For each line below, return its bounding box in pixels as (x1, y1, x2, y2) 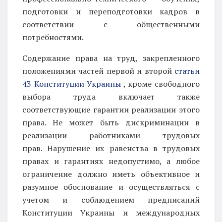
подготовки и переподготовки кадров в (22, 5, 200, 17)
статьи (174, 65, 200, 76)
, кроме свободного (121, 78, 200, 89)
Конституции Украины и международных (22, 207, 200, 218)
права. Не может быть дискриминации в (22, 116, 200, 128)
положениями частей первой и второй (22, 65, 174, 76)
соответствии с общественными (22, 18, 200, 30)
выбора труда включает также (22, 91, 200, 102)
